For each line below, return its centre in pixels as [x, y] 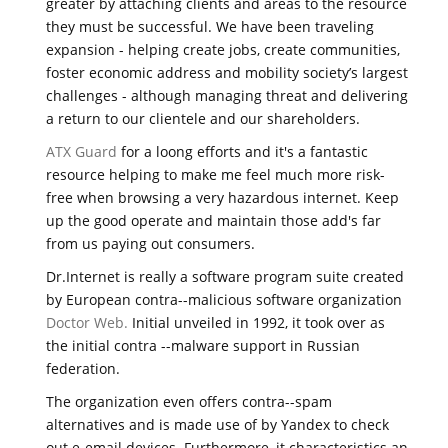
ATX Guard [81, 151]
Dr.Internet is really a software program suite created [225, 276]
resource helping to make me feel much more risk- [215, 174]
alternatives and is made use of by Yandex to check [217, 424]
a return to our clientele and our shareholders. [203, 118]
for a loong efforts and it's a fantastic [242, 151]
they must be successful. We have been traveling [210, 26]
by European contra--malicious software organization [224, 299]
